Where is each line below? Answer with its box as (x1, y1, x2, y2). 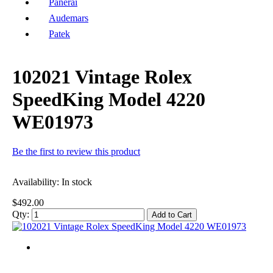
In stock (62, 177, 92, 188)
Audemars (49, 12, 88, 23)
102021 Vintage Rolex (12, 65, 192, 88)
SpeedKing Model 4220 (12, 88, 205, 110)
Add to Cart (152, 210, 192, 220)
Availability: (12, 177, 62, 188)
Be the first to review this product (12, 146, 140, 157)
